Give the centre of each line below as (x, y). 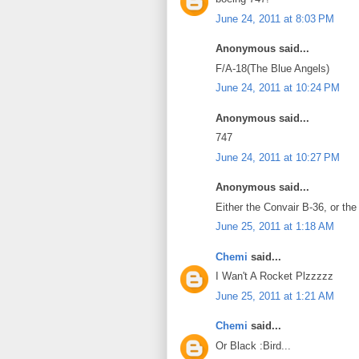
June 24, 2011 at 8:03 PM (275, 18)
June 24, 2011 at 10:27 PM (278, 157)
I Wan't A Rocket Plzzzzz (274, 276)
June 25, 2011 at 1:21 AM (275, 296)
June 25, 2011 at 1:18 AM (275, 226)
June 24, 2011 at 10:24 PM (278, 88)
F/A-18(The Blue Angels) (272, 68)
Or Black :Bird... (253, 345)
